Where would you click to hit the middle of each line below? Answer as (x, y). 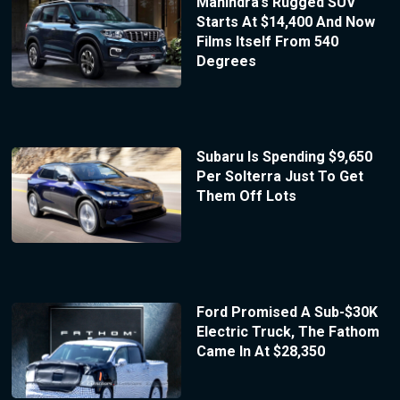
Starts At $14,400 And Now (285, 21)
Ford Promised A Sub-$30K (287, 312)
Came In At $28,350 (260, 352)
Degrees (226, 61)
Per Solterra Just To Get (279, 177)
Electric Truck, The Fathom (287, 332)
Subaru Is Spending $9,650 (284, 157)
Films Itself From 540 (267, 41)
